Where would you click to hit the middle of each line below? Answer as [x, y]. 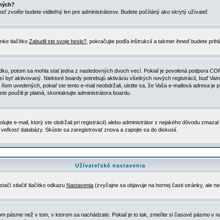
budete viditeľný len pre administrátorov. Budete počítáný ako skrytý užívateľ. [116, 12]
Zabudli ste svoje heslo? [58, 41]
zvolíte [16, 12]
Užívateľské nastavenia [110, 165]
